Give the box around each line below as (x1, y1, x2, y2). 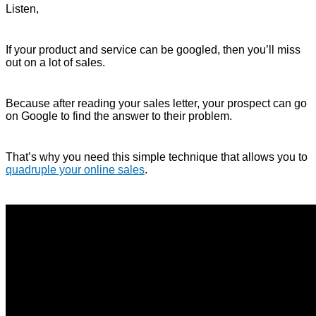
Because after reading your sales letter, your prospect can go (6, 97, 307, 109)
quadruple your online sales (6, 163, 145, 176)
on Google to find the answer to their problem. (6, 109, 232, 122)
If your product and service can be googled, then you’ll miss (6, 43, 300, 56)
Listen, (6, 2, 39, 15)
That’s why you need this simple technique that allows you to (6, 150, 308, 163)
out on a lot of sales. (6, 56, 105, 68)
